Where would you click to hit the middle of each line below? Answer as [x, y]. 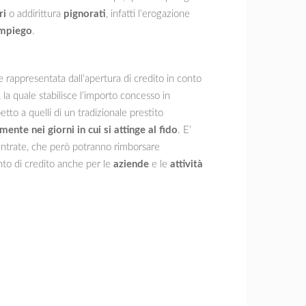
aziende [131, 164]
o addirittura [35, 14]
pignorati [85, 14]
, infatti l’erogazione [148, 14]
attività [186, 164]
